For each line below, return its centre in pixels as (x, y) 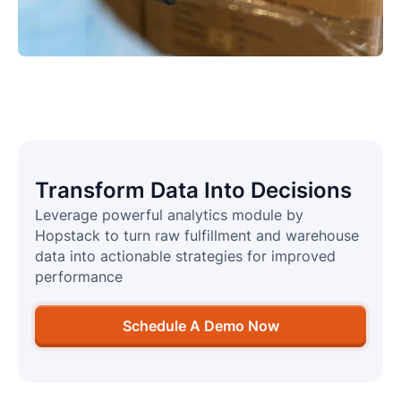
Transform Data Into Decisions (194, 191)
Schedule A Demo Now (200, 326)
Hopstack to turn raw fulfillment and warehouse (197, 236)
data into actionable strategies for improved (186, 257)
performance (79, 277)
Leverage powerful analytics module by (170, 216)
